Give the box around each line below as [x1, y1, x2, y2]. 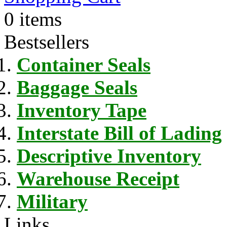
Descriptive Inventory [17, 144, 201, 167]
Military [17, 190, 88, 212]
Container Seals [17, 53, 150, 75]
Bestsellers [4, 30, 89, 53]
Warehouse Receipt [17, 167, 179, 190]
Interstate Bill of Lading [17, 122, 222, 144]
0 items [4, 8, 62, 30]
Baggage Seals [17, 76, 137, 98]
